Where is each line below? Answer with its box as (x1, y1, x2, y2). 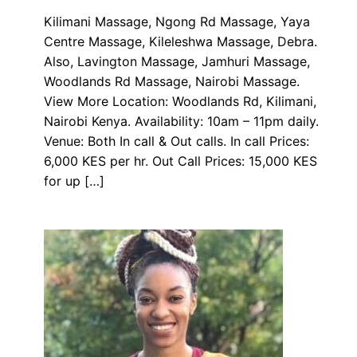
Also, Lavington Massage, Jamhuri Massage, (44, 53, 310, 70)
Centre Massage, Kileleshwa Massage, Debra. (44, 33, 317, 50)
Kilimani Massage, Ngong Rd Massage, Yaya (44, 14, 310, 30)
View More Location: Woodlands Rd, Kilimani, (44, 93, 316, 110)
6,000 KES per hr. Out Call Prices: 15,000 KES (44, 153, 317, 170)
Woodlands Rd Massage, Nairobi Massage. (44, 73, 304, 90)
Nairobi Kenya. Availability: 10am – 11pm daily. (44, 113, 319, 130)
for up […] (44, 173, 104, 190)
